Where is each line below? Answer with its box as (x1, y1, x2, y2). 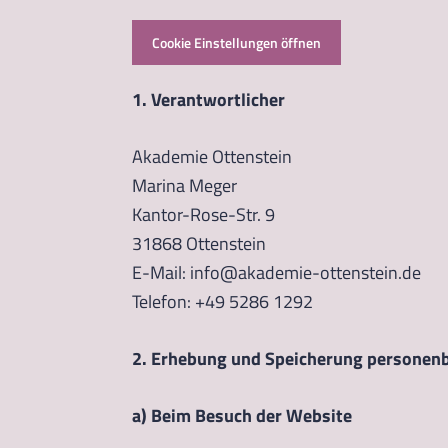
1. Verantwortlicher (132, 85, 285, 113)
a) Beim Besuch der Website (132, 401, 352, 429)
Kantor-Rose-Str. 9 (132, 200, 275, 228)
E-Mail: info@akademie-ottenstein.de (132, 258, 425, 286)
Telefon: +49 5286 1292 (132, 287, 313, 315)
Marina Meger (132, 171, 237, 199)
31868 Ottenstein (132, 229, 266, 257)
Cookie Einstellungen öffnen (152, 31, 321, 53)
